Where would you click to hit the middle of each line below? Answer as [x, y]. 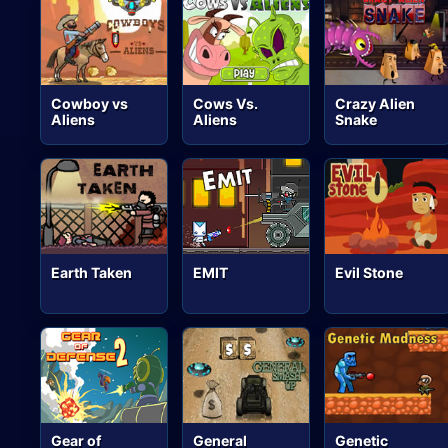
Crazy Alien [375, 103]
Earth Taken [92, 272]
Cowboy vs [90, 103]
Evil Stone [369, 272]
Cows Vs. [226, 103]
